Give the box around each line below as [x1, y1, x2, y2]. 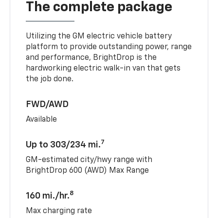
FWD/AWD [26, 100, 69, 109]
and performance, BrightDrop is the [26, 54, 157, 62]
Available [26, 115, 57, 124]
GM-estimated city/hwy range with [26, 156, 153, 164]
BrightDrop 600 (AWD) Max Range [26, 166, 149, 175]
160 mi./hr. [26, 191, 70, 200]
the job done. [26, 75, 74, 83]
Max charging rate [26, 207, 92, 215]
